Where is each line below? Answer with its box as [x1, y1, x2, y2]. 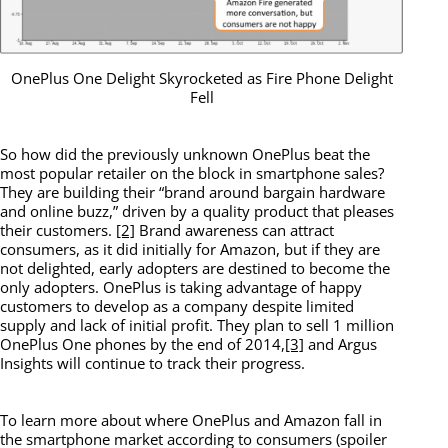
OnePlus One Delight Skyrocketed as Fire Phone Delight [10, 67, 393, 88]
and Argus [304, 333, 377, 354]
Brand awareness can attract [135, 219, 334, 240]
